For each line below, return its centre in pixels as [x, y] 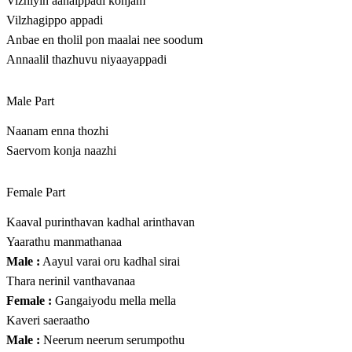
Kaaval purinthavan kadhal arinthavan [101, 222]
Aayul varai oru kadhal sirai [110, 262]
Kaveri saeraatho [48, 321]
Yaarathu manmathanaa [64, 242]
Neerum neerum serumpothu [112, 340]
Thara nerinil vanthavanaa [71, 281]
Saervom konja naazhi [61, 151]
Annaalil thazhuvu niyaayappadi [86, 60]
